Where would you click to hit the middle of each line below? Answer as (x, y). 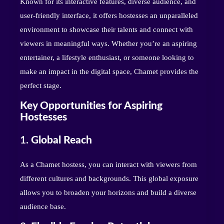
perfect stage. (41, 86)
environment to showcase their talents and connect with (106, 30)
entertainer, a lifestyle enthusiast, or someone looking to (107, 58)
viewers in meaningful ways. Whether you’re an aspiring (108, 44)
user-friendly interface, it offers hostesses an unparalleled (109, 16)
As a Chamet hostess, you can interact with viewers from (108, 164)
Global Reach (61, 140)
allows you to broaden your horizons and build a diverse (108, 192)
